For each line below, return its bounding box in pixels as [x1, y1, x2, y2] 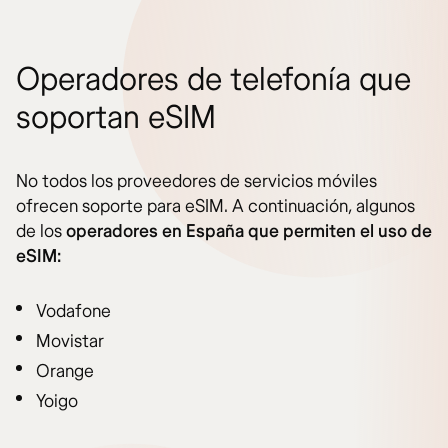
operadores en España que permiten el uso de [66, 220, 432, 244]
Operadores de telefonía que [16, 60, 411, 101]
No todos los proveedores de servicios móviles [16, 170, 377, 194]
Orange [36, 360, 94, 384]
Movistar [36, 330, 104, 354]
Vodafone [36, 300, 111, 324]
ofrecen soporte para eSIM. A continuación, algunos [16, 195, 415, 219]
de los [16, 220, 66, 244]
